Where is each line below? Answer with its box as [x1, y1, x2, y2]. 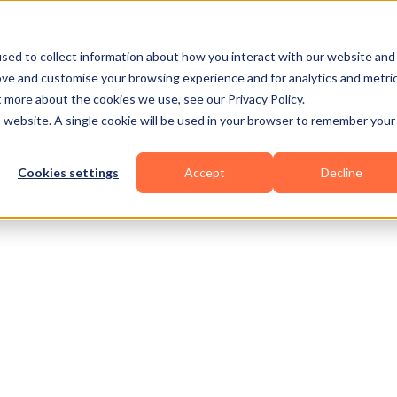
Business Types [12, 22, 119, 39]
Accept [184, 165, 225, 181]
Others [106, 322, 156, 339]
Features [157, 22, 219, 39]
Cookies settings [18, 165, 119, 181]
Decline [320, 165, 362, 181]
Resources [257, 22, 331, 39]
